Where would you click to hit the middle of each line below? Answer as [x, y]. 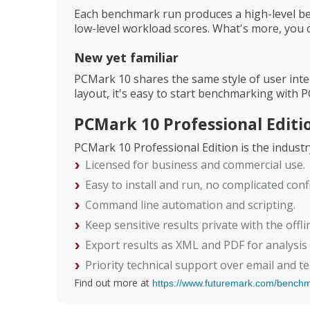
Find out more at [113, 282]
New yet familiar [126, 57]
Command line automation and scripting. [190, 204]
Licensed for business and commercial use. [195, 164]
